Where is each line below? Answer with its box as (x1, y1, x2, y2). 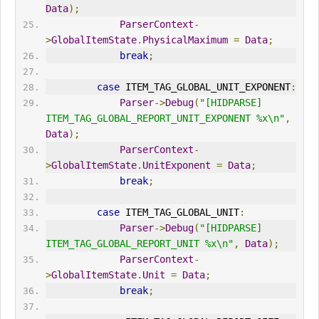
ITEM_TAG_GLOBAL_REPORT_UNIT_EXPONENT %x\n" (45, 113, 285, 125)
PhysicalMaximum (142, 34, 228, 46)
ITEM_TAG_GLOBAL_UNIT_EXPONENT (119, 81, 291, 93)
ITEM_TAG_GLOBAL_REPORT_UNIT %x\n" (45, 238, 234, 250)
